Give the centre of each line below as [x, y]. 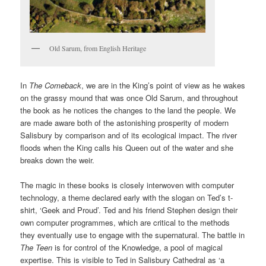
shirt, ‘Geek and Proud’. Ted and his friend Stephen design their [129, 210]
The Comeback [56, 85]
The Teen [37, 248]
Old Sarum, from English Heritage [98, 48]
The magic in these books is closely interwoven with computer [127, 185]
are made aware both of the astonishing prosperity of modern [125, 123]
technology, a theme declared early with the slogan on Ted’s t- [127, 198]
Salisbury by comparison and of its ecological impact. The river [129, 135]
